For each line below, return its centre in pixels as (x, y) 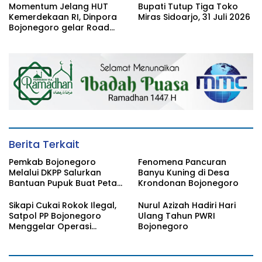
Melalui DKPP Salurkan (55, 172)
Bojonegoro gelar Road (59, 27)
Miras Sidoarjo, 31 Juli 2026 (194, 17)
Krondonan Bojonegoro (188, 183)
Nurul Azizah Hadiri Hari (187, 205)
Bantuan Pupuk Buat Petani (66, 183)
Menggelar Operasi (50, 226)
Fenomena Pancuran (182, 162)
